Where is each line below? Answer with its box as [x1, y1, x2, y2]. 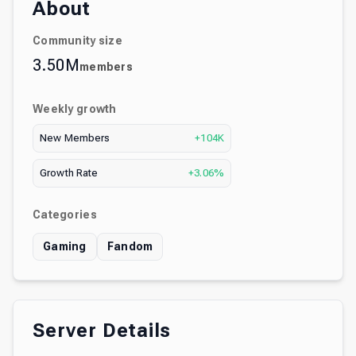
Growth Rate [40, 167, 99, 179]
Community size [33, 34, 122, 47]
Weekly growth [33, 103, 117, 115]
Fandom [106, 240, 153, 253]
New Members [40, 132, 110, 144]
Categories [33, 208, 97, 221]
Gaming [43, 240, 87, 253]
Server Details [33, 319, 172, 342]
